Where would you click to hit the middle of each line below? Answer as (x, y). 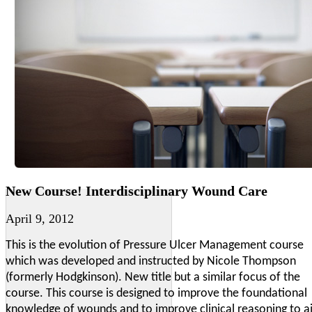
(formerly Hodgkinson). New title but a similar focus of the (153, 278)
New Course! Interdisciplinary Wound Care (136, 190)
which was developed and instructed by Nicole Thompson (151, 262)
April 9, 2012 (40, 219)
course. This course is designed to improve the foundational (156, 294)
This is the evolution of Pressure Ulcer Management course (155, 246)
